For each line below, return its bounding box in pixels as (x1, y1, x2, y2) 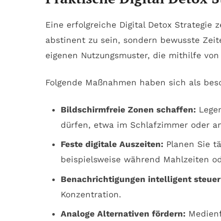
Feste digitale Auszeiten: (60, 139, 163, 149)
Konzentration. (60, 189, 121, 199)
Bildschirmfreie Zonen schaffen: (60, 104, 196, 114)
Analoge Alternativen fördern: (60, 209, 185, 219)
